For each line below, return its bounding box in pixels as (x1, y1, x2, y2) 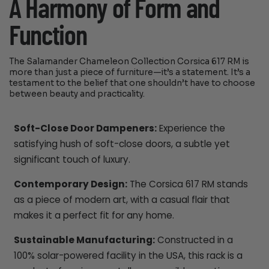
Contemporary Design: (13, 178, 127, 191)
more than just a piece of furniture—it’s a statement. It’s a (9, 67, 251, 78)
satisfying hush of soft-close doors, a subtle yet (13, 138, 230, 151)
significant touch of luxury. (13, 153, 130, 166)
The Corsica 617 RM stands (127, 178, 248, 191)
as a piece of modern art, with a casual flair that (13, 193, 230, 207)
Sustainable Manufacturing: (13, 234, 155, 247)
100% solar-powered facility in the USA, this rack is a (13, 249, 243, 262)
